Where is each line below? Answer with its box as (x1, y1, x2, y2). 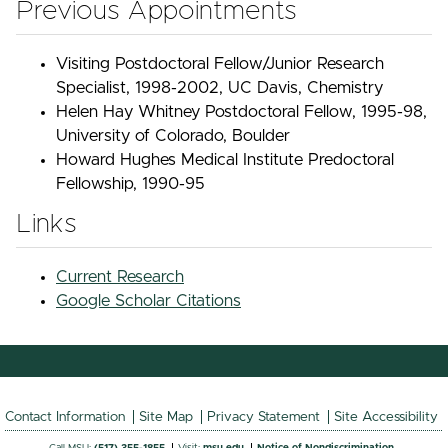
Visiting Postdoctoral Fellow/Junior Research (56, 55, 384, 72)
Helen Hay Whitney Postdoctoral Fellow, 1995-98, (56, 103, 427, 120)
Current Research (56, 268, 184, 285)
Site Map (139, 410, 194, 424)
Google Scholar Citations (56, 292, 241, 309)
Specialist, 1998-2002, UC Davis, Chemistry (56, 79, 383, 96)
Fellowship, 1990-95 (56, 175, 205, 192)
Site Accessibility (334, 410, 439, 424)
